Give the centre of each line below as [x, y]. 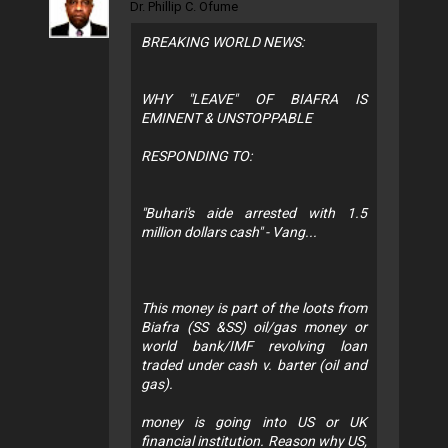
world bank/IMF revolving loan [254, 345]
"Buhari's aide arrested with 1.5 [254, 212]
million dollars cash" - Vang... [229, 231]
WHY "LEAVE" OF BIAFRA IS [254, 98]
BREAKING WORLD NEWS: [222, 41]
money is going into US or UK [254, 421]
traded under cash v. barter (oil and [254, 364]
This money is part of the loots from [254, 307]
